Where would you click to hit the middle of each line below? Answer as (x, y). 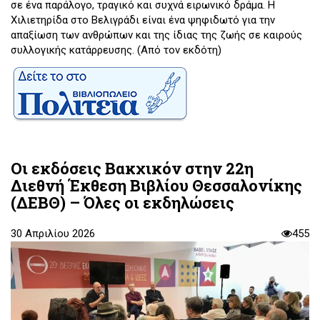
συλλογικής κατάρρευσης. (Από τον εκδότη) (116, 50)
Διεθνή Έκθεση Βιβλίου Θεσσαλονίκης (156, 186)
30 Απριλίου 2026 (53, 234)
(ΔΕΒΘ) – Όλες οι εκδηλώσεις (122, 203)
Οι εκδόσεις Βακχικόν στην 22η (132, 169)
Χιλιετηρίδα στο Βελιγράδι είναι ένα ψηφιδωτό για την (143, 20)
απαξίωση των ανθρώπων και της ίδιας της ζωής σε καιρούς (156, 35)
